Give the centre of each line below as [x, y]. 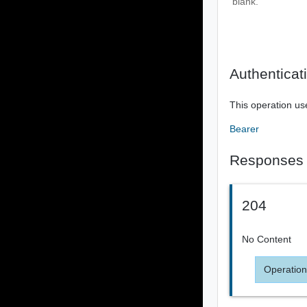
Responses [267, 160]
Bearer [245, 128]
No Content [267, 239]
